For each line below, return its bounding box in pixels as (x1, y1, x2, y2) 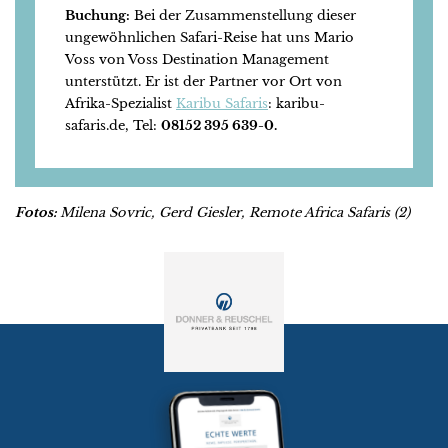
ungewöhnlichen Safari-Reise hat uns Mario (65, 29, 354, 47)
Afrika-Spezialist (65, 95, 176, 113)
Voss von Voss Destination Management (65, 51, 329, 69)
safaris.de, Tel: (65, 117, 161, 135)
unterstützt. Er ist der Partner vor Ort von (65, 73, 342, 91)
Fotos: (15, 204, 60, 222)
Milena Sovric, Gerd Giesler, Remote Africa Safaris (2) (60, 204, 410, 222)
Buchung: (65, 7, 130, 25)
